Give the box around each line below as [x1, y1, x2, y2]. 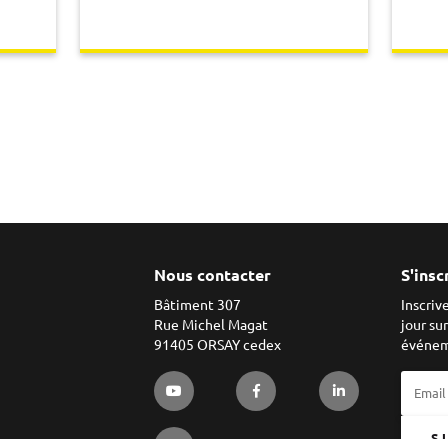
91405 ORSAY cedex [153, 337, 281, 354]
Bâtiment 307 [153, 297, 241, 314]
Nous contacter [153, 266, 271, 285]
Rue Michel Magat [153, 317, 268, 334]
